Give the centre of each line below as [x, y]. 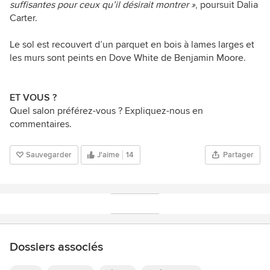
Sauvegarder [49, 155]
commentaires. [41, 124]
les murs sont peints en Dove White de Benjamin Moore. [128, 58]
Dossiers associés [56, 247]
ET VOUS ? [33, 98]
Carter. [24, 18]
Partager [238, 155]
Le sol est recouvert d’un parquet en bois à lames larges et [132, 45]
